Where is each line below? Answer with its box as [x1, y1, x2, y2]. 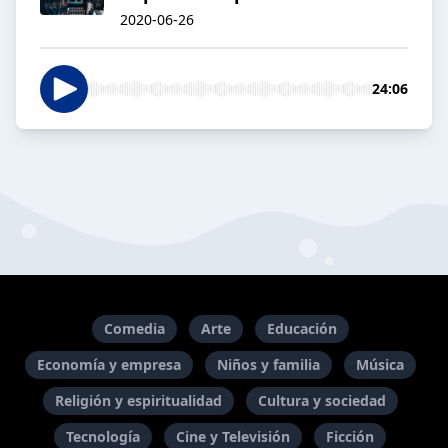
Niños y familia [216, 355, 320, 374]
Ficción [326, 427, 374, 446]
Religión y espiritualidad [54, 391, 222, 410]
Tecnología [66, 427, 140, 446]
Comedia [103, 319, 165, 338]
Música [355, 355, 404, 374]
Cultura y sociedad [257, 391, 386, 410]
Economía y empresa [36, 355, 181, 374]
